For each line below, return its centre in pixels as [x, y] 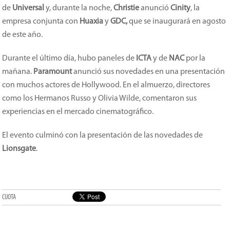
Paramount [53, 72]
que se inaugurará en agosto [177, 22]
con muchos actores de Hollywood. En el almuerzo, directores [106, 85]
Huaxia [92, 22]
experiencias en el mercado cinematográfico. [78, 112]
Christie [127, 8]
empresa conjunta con [41, 22]
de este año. [23, 35]
